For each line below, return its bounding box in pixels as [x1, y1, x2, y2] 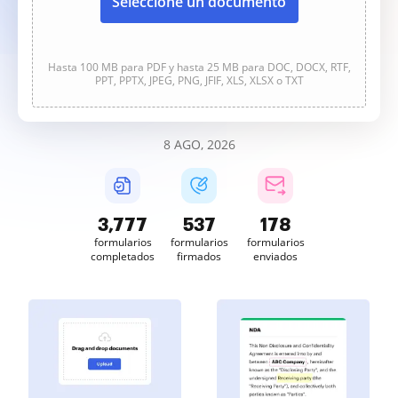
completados [91, 249, 155, 264]
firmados [177, 249, 221, 264]
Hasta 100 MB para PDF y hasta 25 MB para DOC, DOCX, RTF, [47, 60, 351, 75]
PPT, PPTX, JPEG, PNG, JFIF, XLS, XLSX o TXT [94, 73, 304, 88]
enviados [253, 249, 298, 264]
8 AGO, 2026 [163, 136, 235, 153]
